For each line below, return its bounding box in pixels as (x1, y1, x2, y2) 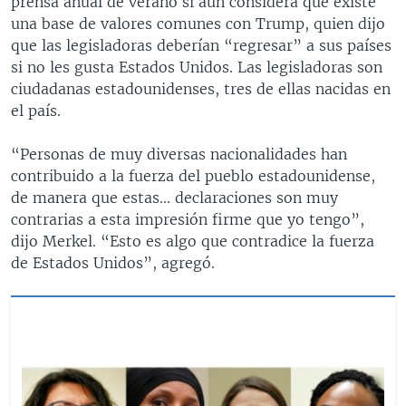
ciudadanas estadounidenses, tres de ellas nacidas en (11, 79, 391, 98)
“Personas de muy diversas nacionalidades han (11, 144, 347, 163)
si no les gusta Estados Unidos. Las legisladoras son (11, 57, 382, 76)
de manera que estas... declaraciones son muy (11, 188, 338, 207)
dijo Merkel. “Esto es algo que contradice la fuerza (11, 231, 374, 250)
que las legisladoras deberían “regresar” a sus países (11, 35, 391, 54)
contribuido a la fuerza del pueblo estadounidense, (11, 166, 375, 185)
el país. (11, 101, 61, 120)
